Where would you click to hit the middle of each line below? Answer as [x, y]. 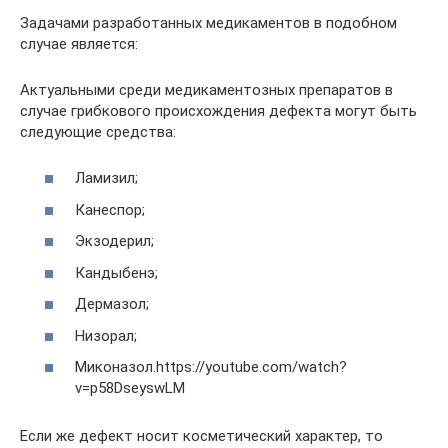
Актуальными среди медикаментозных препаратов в [206, 89]
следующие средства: [98, 131]
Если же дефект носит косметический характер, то [201, 436]
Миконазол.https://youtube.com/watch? [211, 367]
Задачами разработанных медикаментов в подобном [208, 22]
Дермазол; [112, 304]
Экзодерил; [114, 241]
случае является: [79, 43]
